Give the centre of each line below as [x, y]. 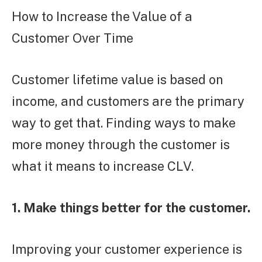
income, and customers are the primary [128, 101]
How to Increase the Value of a [102, 17]
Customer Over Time [73, 38]
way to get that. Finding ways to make [124, 123]
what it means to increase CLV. [103, 166]
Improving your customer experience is [127, 249]
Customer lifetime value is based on [118, 80]
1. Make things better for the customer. [131, 208]
